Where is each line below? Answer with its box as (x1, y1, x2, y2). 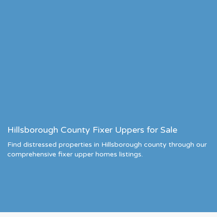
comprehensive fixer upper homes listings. (7, 150, 143, 158)
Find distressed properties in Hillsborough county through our (7, 140, 207, 149)
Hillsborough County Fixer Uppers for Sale (7, 124, 177, 135)
